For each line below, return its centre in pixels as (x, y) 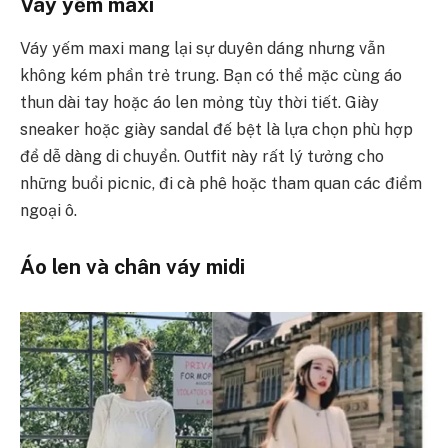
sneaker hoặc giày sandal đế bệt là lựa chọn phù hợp (216, 130)
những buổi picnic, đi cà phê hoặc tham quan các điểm (221, 184)
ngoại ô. (48, 211)
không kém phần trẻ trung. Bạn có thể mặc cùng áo (211, 76)
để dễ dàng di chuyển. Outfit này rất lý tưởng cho (202, 157)
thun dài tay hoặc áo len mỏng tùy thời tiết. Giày (199, 103)
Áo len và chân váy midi (132, 267)
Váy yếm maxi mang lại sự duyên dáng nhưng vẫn (202, 49)
